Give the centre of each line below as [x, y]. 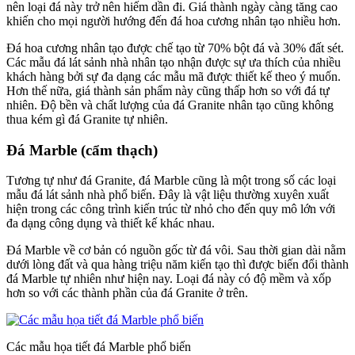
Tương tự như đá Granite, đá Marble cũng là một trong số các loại [171, 181]
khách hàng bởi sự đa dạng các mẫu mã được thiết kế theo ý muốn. [174, 76]
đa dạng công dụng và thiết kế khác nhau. [111, 223]
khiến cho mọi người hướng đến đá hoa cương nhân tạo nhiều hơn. [174, 21]
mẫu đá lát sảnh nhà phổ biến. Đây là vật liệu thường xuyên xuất [168, 195]
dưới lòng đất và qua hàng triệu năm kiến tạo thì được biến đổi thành [177, 265]
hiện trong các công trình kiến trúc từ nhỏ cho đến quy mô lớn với [171, 209]
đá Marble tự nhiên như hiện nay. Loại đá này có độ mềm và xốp [169, 279]
